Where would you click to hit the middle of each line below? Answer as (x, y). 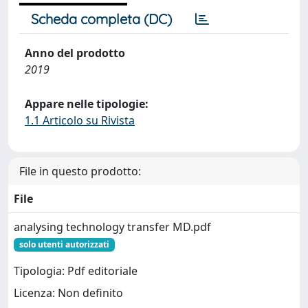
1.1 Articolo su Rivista (80, 120)
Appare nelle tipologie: (87, 104)
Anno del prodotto (75, 53)
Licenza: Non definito (68, 293)
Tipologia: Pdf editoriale (76, 271)
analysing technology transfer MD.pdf (112, 227)
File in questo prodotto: (80, 171)
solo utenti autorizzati (64, 244)
